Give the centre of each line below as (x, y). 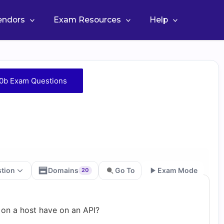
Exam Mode (177, 170)
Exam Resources (87, 20)
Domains (63, 170)
